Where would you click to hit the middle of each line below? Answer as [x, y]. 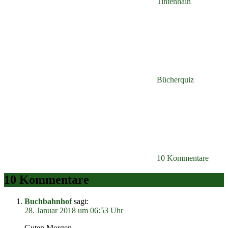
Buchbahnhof [48, 201]
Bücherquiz [175, 80]
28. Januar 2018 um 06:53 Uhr [74, 210]
